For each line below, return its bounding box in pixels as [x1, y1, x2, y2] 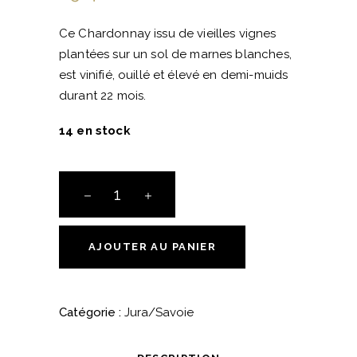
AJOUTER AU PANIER [88, 240, 217, 253]
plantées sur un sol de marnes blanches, [59, 46, 292, 61]
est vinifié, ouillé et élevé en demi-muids [59, 67, 288, 82]
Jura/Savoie [124, 304, 194, 320]
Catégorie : [59, 304, 124, 320]
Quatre [58, 297, 97, 312]
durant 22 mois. [59, 88, 147, 103]
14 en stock [59, 123, 131, 138]
